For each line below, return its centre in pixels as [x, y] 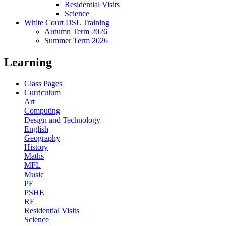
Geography [42, 138]
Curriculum [42, 92]
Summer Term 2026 [76, 40]
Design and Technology [62, 120]
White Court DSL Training [67, 22]
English [36, 129]
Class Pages [43, 83]
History [36, 147]
